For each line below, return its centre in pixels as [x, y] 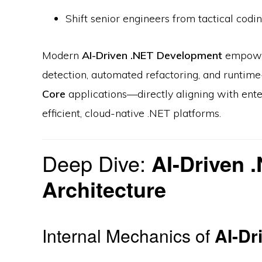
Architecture [104, 189]
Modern [62, 56]
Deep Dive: [97, 163]
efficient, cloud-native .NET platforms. [132, 113]
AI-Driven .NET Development [152, 56]
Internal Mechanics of [128, 236]
